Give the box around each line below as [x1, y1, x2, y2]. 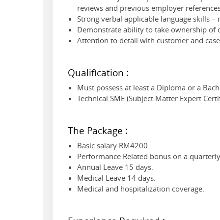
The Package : [68, 124, 128, 137]
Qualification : [68, 66, 129, 79]
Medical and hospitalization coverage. [77, 183, 205, 193]
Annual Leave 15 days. [77, 162, 154, 172]
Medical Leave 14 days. [77, 172, 156, 183]
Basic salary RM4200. [77, 140, 150, 150]
